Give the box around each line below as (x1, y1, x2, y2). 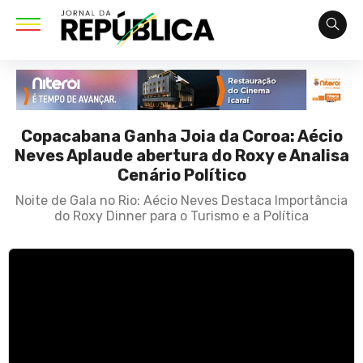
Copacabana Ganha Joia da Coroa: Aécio (20, 126, 343, 147)
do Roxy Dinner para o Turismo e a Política (54, 208, 309, 224)
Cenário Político (117, 165, 246, 186)
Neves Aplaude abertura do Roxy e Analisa (14, 146, 349, 166)
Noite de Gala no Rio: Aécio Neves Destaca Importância (15, 193, 348, 209)
